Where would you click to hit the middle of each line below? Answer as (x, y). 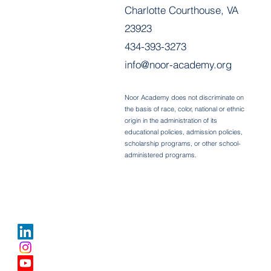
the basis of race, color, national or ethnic (184, 109)
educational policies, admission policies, (184, 132)
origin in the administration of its (171, 121)
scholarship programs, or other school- (183, 144)
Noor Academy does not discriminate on (184, 98)
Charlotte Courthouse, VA (181, 10)
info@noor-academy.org (178, 65)
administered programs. (161, 155)
